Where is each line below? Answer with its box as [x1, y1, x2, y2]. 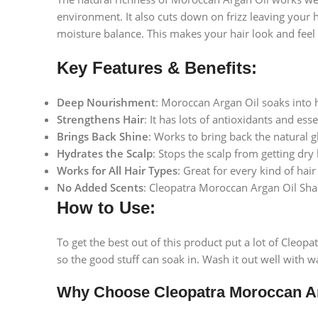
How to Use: [57, 198, 155, 218]
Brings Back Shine [57, 129, 148, 144]
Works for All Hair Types [57, 163, 177, 178]
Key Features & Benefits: [57, 58, 257, 78]
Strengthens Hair [57, 112, 144, 127]
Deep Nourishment [57, 95, 155, 110]
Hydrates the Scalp [57, 146, 153, 161]
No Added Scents [57, 180, 143, 195]
